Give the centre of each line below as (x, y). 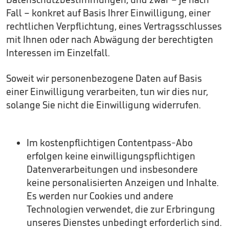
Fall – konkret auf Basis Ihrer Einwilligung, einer (108, 13)
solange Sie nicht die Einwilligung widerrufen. (104, 105)
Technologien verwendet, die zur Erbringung (121, 209)
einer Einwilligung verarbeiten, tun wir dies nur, (107, 91)
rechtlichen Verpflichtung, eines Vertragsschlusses (114, 26)
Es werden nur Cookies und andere (100, 196)
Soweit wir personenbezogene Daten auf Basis (104, 78)
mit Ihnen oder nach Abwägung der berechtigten (110, 39)
